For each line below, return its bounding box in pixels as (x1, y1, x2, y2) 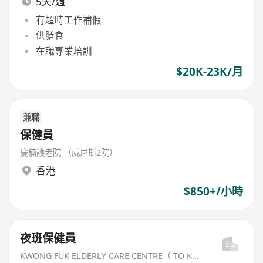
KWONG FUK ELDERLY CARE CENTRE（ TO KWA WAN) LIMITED (192, 249, 199, 261)
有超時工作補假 (35, 14, 102, 27)
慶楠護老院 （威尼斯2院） (20, 146, 118, 158)
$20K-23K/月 (176, 63, 243, 79)
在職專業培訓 (35, 44, 92, 58)
